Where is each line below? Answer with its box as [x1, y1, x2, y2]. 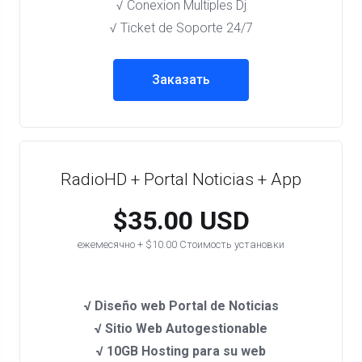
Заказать [152, 72, 210, 87]
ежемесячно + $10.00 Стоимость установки [78, 238, 284, 250]
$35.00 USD [112, 205, 250, 236]
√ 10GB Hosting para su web [96, 343, 266, 359]
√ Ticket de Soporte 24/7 [109, 20, 253, 36]
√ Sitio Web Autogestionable [95, 321, 267, 336]
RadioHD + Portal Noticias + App [61, 170, 301, 189]
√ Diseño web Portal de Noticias [83, 298, 279, 314]
